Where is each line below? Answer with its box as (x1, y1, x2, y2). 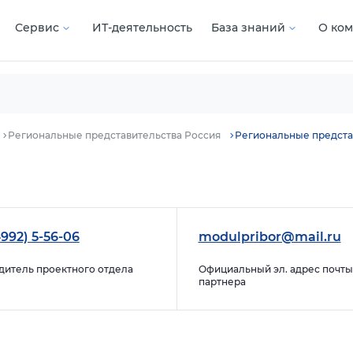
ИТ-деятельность (92, 20, 192, 35)
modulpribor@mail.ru (198, 229, 341, 244)
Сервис (15, 20, 59, 35)
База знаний (211, 20, 285, 35)
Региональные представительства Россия (7, 129, 221, 141)
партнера (198, 276, 246, 288)
